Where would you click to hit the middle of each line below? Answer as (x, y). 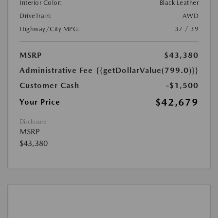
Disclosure (33, 122)
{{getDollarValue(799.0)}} (147, 71)
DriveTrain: (36, 16)
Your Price (40, 102)
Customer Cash (49, 86)
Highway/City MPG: (50, 29)
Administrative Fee (56, 71)
